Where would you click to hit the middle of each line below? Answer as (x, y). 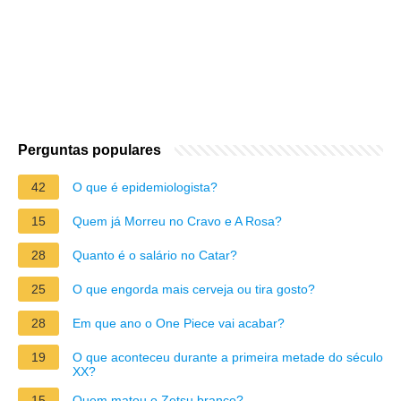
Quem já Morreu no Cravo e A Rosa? (177, 221)
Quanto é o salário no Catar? (155, 255)
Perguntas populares (90, 149)
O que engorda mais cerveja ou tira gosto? (194, 289)
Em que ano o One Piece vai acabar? (179, 323)
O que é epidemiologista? (145, 187)
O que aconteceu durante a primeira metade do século (228, 357)
